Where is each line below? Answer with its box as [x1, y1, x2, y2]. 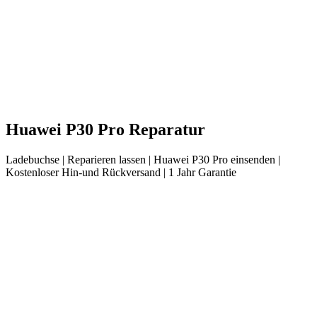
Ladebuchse [6, 153, 59, 166]
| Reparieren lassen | [59, 153, 154, 166]
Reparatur [125, 120, 205, 139]
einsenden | [228, 153, 280, 166]
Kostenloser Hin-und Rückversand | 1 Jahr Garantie [6, 166, 236, 178]
